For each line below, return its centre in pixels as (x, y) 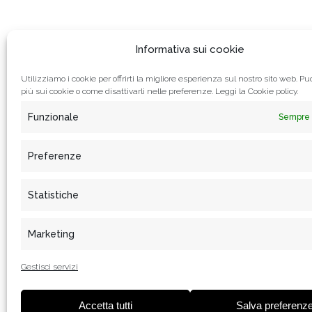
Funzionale (53, 117)
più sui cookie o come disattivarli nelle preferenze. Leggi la (134, 91)
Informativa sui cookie (190, 49)
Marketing (51, 234)
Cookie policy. (273, 91)
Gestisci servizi (49, 267)
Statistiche (53, 195)
